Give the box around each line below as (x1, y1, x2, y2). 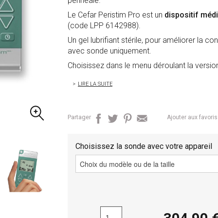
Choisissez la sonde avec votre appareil (75, 142, 212, 151)
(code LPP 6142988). (68, 21, 141, 31)
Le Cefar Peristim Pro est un (68, 10, 164, 20)
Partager (68, 113, 91, 121)
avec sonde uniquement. (68, 46, 151, 56)
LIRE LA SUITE (78, 81, 112, 88)
